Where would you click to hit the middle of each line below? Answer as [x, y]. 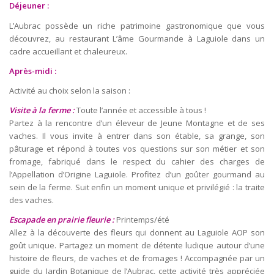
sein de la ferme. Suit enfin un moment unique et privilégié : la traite [137, 187]
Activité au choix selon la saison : [70, 90]
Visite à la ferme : [43, 110]
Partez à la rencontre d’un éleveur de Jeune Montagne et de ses [137, 123]
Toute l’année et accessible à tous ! [141, 110]
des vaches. [31, 200]
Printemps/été [142, 219]
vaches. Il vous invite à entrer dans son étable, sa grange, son [137, 135]
